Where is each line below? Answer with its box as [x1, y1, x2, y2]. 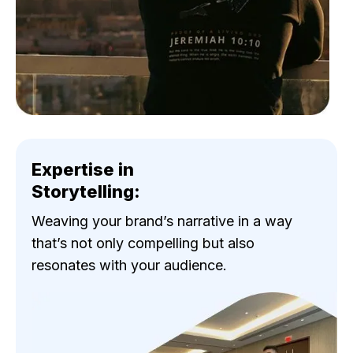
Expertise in [32, 159, 134, 180]
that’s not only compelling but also [32, 235, 255, 252]
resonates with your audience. [32, 257, 227, 274]
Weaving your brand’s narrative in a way [32, 213, 292, 230]
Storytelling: [32, 181, 140, 203]
